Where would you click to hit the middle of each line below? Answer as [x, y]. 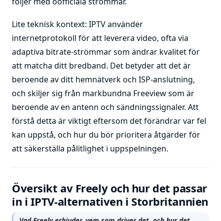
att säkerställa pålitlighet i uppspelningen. [90, 148]
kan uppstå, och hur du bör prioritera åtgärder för [106, 135]
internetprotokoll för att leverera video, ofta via [100, 38]
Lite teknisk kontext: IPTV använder [77, 24]
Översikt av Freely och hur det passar [110, 188]
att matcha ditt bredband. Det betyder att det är [101, 66]
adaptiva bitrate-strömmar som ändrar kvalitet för [106, 52]
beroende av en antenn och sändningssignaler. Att [105, 107]
